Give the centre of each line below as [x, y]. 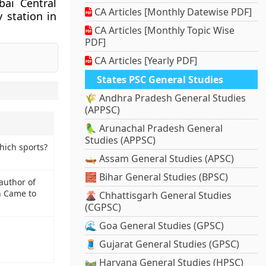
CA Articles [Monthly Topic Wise [164, 31]
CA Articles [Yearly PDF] [145, 61]
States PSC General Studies [160, 80]
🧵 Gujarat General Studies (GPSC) [162, 244]
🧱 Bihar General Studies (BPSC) [157, 177]
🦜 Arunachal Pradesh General [154, 129]
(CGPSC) [103, 208]
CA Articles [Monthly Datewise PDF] [172, 12]
